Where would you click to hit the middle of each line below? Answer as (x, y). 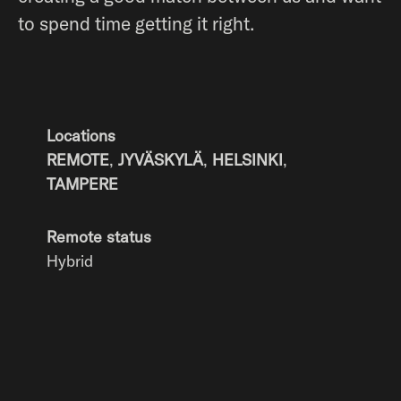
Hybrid (70, 261)
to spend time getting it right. (136, 23)
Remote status (99, 237)
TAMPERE (82, 184)
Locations (81, 136)
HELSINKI (247, 160)
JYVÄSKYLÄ (161, 160)
